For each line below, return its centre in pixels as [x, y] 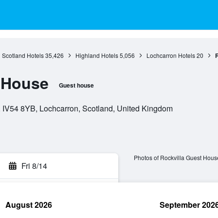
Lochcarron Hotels [171, 55]
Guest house [76, 85]
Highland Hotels [97, 55]
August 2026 [29, 205]
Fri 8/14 [34, 166]
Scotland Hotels [23, 55]
